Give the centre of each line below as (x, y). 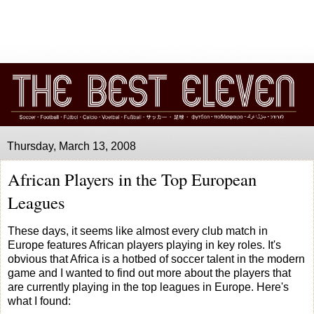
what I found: (39, 301)
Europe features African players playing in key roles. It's (144, 245)
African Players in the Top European (132, 179)
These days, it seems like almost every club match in (138, 231)
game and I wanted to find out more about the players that (149, 273)
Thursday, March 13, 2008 (71, 146)
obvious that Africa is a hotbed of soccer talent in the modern (156, 259)
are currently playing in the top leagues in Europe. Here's (148, 287)
